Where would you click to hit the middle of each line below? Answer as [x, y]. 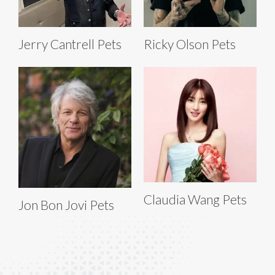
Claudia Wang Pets [195, 199]
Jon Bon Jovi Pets [66, 205]
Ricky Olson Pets [190, 44]
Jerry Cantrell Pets [70, 44]
